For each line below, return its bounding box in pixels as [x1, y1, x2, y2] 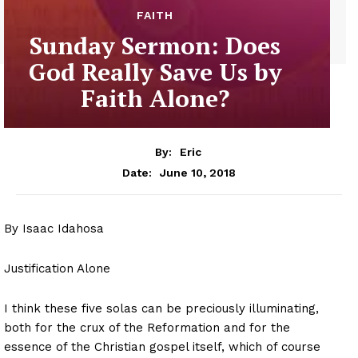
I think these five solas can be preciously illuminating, [4, 300, 319, 316]
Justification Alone [4, 261, 110, 276]
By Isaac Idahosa [4, 221, 104, 236]
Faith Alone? [81, 82, 229, 115]
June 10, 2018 [160, 165, 236, 179]
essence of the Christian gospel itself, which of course [4, 339, 320, 354]
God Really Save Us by [28, 56, 282, 89]
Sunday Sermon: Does [30, 30, 280, 62]
